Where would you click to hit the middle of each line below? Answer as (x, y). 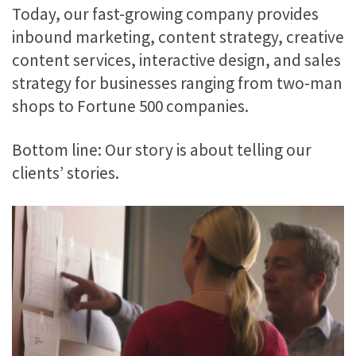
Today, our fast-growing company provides (165, 14)
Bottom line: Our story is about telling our (162, 150)
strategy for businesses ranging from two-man (177, 83)
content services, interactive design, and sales (176, 60)
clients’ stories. (66, 173)
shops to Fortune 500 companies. (130, 106)
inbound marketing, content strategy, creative (178, 37)
